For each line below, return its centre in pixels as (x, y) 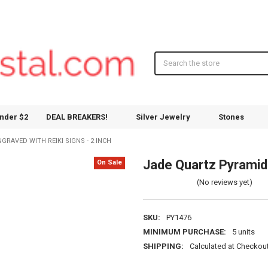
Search (167, 57)
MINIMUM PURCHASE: (184, 232)
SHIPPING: (163, 246)
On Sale (110, 163)
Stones (231, 117)
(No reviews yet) (224, 182)
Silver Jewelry (163, 117)
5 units (243, 232)
